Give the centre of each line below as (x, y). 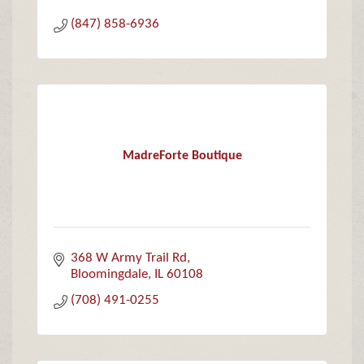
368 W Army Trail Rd (129, 258)
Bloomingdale (110, 275)
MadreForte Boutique (182, 156)
